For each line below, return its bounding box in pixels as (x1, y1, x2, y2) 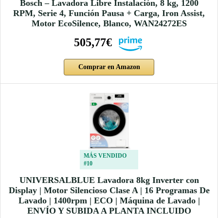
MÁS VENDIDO (84, 152, 127, 160)
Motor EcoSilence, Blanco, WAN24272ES (31, 18, 187, 29)
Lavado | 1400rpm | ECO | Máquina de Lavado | (18, 196, 200, 206)
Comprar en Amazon (78, 63, 140, 71)
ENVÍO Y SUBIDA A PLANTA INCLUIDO (27, 206, 191, 216)
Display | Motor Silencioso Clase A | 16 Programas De (8, 185, 210, 196)
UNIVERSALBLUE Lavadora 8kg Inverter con (19, 175, 199, 185)
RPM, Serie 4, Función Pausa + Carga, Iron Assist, (13, 8, 205, 18)
